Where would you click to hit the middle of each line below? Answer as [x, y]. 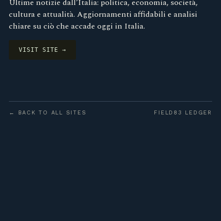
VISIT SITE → [42, 50]
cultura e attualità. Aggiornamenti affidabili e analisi [103, 14]
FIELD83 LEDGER [183, 113]
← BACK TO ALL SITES [48, 113]
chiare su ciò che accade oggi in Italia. [77, 26]
